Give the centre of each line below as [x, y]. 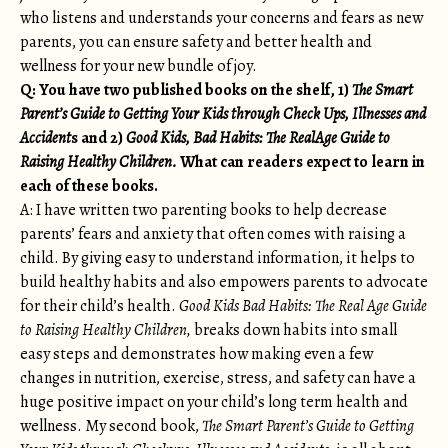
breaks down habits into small [295, 330]
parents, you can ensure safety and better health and [196, 42]
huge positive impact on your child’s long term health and [214, 402]
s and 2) [98, 138]
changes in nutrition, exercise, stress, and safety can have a [218, 378]
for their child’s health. [99, 306]
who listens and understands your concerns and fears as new [221, 18]
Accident [45, 138]
